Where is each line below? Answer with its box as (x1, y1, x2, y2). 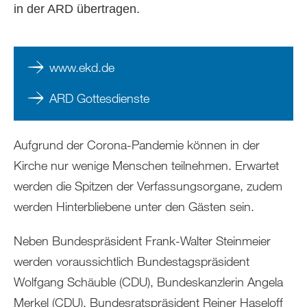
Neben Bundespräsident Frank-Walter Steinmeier (14, 233, 271, 248)
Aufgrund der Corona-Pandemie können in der (14, 137, 260, 152)
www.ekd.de (49, 60, 114, 75)
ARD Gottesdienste (49, 90, 149, 106)
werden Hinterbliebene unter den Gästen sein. (14, 199, 254, 214)
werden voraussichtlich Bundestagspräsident (14, 254, 249, 269)
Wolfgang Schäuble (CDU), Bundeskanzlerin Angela (14, 274, 283, 289)
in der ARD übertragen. (14, 2, 140, 16)
